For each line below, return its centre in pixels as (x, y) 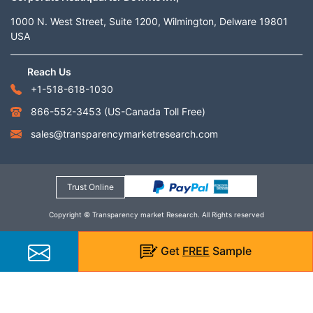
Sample (231, 250)
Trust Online (91, 187)
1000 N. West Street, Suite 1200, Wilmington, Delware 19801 (149, 21)
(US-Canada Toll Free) (155, 111)
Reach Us (49, 71)
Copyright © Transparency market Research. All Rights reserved (156, 214)
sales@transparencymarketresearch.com (124, 133)
